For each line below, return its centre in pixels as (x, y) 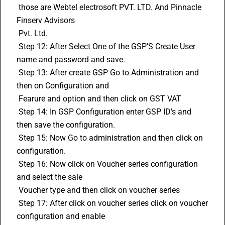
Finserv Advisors (47, 20)
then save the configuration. (67, 125)
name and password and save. (72, 60)
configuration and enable (62, 216)
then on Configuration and (64, 86)
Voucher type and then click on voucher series (100, 190)
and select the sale (50, 177)
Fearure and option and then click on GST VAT (101, 99)
